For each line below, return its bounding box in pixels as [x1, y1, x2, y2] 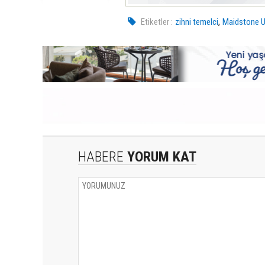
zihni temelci [175, 16, 219, 27]
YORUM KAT [124, 148, 196, 165]
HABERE [78, 148, 124, 165]
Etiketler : [141, 16, 173, 27]
